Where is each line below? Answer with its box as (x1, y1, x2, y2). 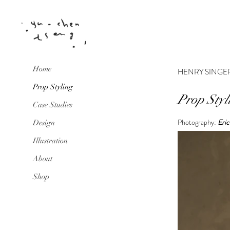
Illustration (33, 136, 68, 145)
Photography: (178, 117, 218, 127)
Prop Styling (33, 82, 73, 91)
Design (33, 118, 55, 127)
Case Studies (33, 100, 72, 109)
